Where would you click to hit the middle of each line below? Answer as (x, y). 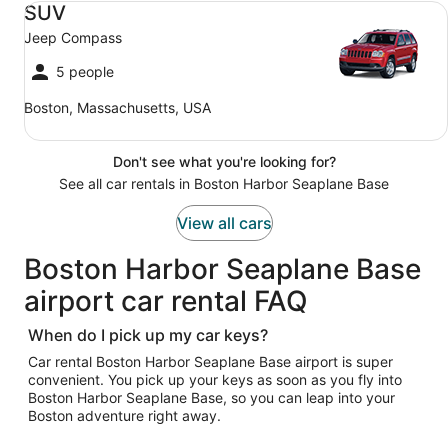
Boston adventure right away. (124, 415)
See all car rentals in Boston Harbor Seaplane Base (224, 183)
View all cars (224, 223)
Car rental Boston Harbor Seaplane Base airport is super (210, 361)
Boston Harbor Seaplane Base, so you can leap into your (211, 397)
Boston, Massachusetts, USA (117, 107)
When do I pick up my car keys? (148, 335)
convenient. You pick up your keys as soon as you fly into (215, 379)
